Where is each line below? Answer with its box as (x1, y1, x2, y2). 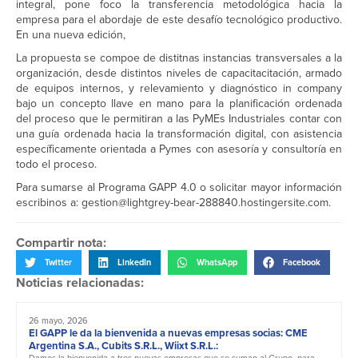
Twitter (45, 256, 72, 269)
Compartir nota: (16, 233, 106, 253)
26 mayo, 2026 (29, 313, 88, 327)
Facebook (283, 256, 320, 269)
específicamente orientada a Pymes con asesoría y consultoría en (16, 141, 342, 158)
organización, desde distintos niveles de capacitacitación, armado (16, 65, 342, 82)
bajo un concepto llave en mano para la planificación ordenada (16, 95, 342, 113)
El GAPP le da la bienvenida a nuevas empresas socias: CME (29, 324, 308, 340)
